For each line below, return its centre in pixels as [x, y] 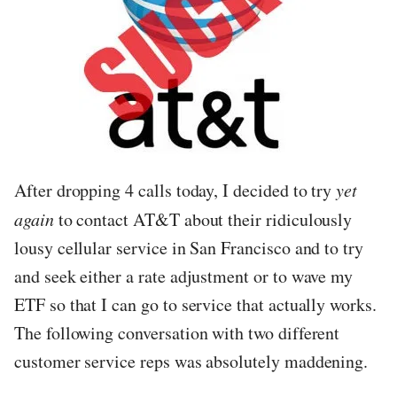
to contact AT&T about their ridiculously [203, 220]
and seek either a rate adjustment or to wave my [184, 276]
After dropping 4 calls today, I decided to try [175, 191]
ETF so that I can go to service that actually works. [195, 305]
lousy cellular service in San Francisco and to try [189, 248]
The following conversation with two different [177, 333]
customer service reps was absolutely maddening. [191, 362]
